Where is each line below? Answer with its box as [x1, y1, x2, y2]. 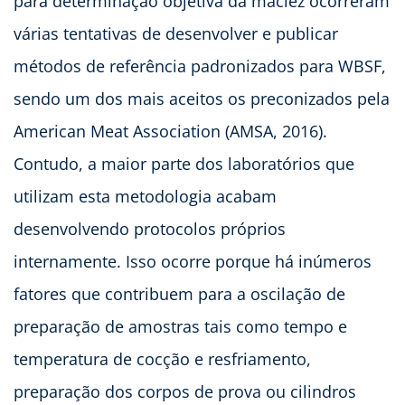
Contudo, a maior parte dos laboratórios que [14, 152, 354, 174]
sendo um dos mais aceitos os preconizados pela [14, 87, 390, 109]
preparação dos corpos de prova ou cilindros [14, 380, 356, 402]
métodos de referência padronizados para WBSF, [14, 54, 386, 77]
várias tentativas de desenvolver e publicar [14, 22, 338, 44]
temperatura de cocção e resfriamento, [14, 347, 311, 370]
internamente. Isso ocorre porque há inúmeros [14, 250, 372, 272]
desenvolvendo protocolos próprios [14, 217, 286, 240]
